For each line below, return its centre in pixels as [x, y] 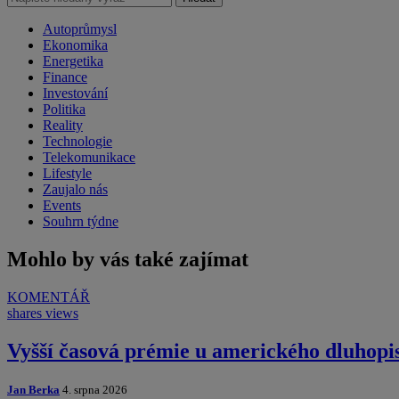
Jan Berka [33, 389]
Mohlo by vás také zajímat [128, 259]
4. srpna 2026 [94, 389]
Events [62, 205]
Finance [65, 77]
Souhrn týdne [81, 221]
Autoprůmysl [80, 29]
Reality [63, 125]
